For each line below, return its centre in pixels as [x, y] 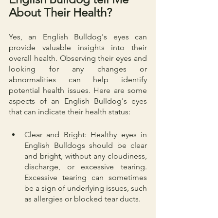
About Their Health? [60, 12]
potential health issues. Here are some [78, 90]
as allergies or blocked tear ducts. [82, 199]
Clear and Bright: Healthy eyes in [86, 134]
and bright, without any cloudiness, [86, 156]
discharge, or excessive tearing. [86, 166]
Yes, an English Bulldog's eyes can [78, 36]
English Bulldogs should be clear [86, 145]
